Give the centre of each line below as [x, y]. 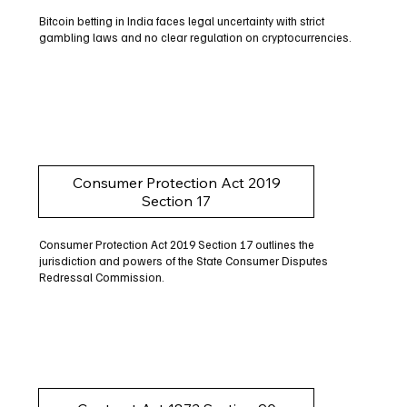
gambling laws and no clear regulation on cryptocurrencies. [195, 38]
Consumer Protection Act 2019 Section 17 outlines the [176, 244]
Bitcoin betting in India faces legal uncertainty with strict [181, 21]
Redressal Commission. [101, 277]
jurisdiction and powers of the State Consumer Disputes [183, 260]
